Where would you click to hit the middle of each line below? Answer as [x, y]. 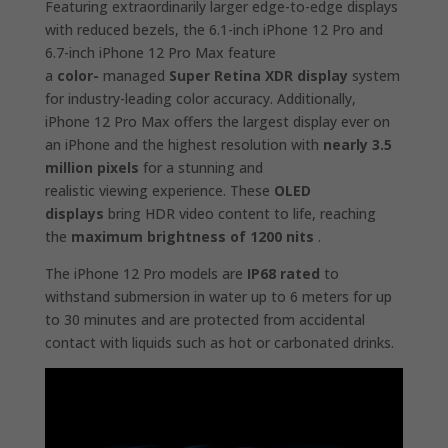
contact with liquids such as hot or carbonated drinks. [219, 342]
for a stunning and [200, 167]
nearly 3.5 [357, 144]
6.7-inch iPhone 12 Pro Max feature [160, 52]
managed [133, 75]
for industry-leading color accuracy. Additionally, [200, 98]
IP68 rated [285, 273]
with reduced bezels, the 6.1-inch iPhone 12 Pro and [213, 29]
